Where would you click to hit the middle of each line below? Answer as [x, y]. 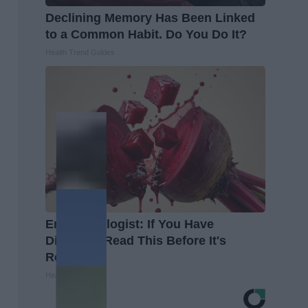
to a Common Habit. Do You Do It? [146, 34]
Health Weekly [69, 275]
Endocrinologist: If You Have [130, 224]
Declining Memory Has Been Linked [150, 18]
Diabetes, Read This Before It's [136, 240]
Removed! [75, 257]
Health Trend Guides [80, 52]
